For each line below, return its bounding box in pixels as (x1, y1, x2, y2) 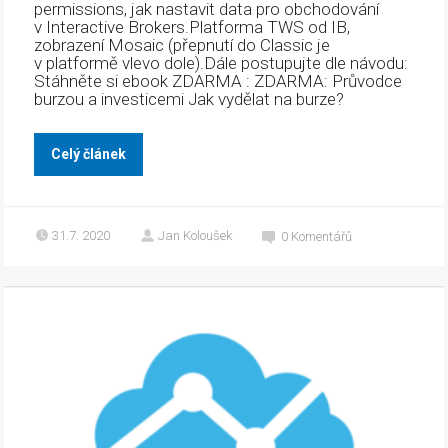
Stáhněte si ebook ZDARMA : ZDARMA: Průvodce (34, 71, 403, 92)
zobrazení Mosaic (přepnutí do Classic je (34, 35, 331, 56)
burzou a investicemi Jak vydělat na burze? (34, 89, 349, 110)
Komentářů (291, 229, 353, 245)
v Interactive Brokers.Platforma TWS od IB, (34, 17, 351, 38)
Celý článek (51, 146, 127, 163)
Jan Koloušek (158, 228, 233, 244)
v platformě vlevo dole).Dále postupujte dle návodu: (34, 53, 409, 74)
